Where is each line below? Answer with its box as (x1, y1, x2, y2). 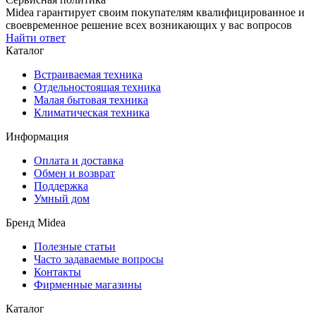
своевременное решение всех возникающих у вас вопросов (6, 19, 292, 32)
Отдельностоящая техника (34, 81, 161, 94)
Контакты (34, 266, 81, 279)
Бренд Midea (6, 217, 66, 229)
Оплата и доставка (34, 154, 123, 167)
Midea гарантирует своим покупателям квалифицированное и (6, 6, 305, 19)
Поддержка (34, 180, 88, 193)
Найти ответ (6, 32, 66, 44)
